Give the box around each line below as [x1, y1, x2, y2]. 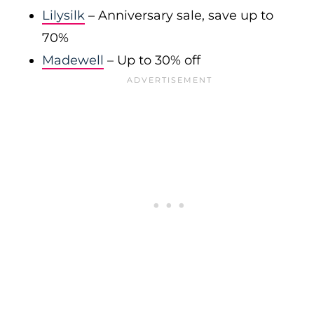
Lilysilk [42, 8, 85, 23]
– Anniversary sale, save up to [85, 8, 273, 23]
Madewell [42, 53, 104, 68]
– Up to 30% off [104, 53, 200, 68]
